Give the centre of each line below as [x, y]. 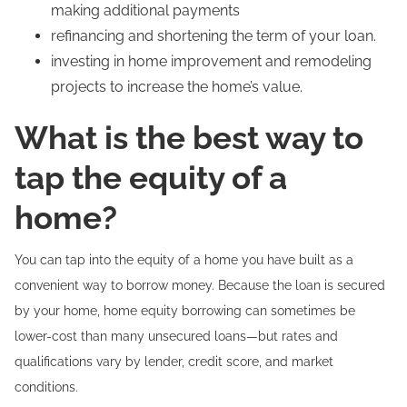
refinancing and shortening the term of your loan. [213, 36]
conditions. [46, 387]
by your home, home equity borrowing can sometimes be [185, 311]
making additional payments [145, 10]
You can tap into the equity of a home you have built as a [184, 260]
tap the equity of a [151, 178]
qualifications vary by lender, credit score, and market [174, 362]
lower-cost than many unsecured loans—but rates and [176, 336]
